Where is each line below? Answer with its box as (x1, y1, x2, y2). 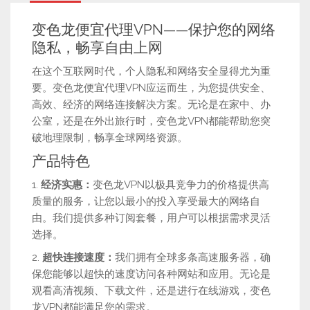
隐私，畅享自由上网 (32, 39, 163, 57)
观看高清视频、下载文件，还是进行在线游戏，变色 (32, 284, 271, 298)
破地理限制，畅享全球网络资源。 (32, 131, 188, 145)
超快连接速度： (42, 251, 115, 264)
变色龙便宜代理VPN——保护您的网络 (32, 21, 275, 39)
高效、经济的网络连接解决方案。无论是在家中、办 (32, 98, 271, 111)
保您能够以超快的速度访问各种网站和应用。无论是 (32, 268, 271, 281)
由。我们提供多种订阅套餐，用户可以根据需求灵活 (32, 212, 271, 225)
